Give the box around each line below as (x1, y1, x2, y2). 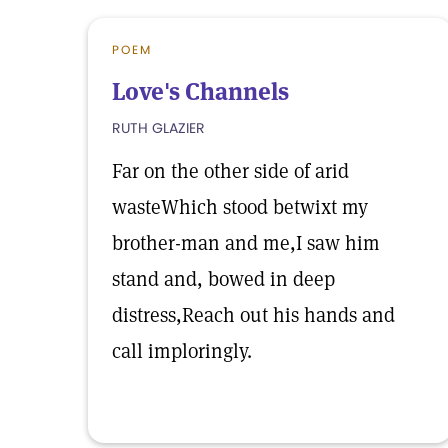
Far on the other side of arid (112, 158, 349, 184)
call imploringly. (112, 338, 252, 364)
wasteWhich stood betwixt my (112, 194, 368, 220)
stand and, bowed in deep (112, 266, 335, 292)
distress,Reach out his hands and (112, 302, 395, 328)
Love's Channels (112, 76, 289, 107)
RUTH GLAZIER (112, 118, 205, 138)
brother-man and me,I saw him (112, 230, 380, 256)
